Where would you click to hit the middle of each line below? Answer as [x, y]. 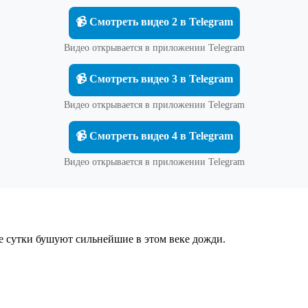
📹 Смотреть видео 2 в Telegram [154, 21]
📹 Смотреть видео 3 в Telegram [154, 78]
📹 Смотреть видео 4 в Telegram [154, 135]
